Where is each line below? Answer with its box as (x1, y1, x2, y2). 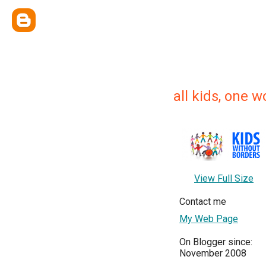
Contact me (179, 195, 226, 207)
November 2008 (179, 247, 246, 259)
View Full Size (194, 172, 254, 184)
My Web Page (179, 213, 238, 224)
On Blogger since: (179, 236, 252, 248)
